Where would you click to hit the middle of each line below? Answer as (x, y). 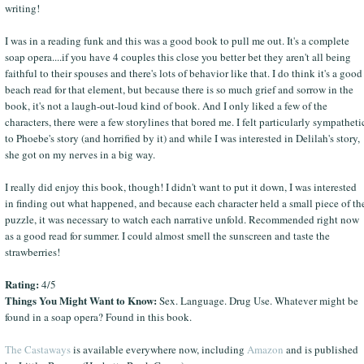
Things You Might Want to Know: (80, 300)
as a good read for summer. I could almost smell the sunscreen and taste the (167, 235)
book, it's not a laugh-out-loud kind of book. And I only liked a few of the (166, 105)
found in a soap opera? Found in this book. (98, 316)
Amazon (265, 349)
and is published (321, 349)
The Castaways (37, 349)
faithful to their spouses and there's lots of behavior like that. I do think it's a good (183, 73)
